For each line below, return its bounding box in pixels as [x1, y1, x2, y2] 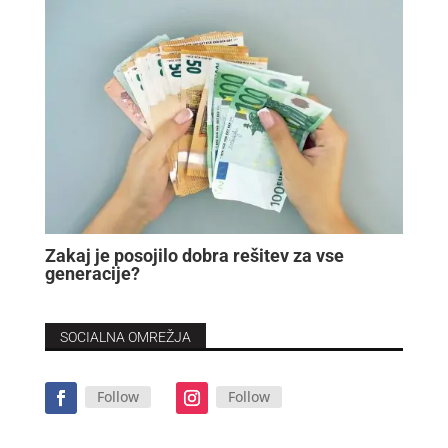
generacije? [44, 262, 140, 284]
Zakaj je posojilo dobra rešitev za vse [44, 244, 344, 266]
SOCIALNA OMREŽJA [59, 328, 191, 345]
